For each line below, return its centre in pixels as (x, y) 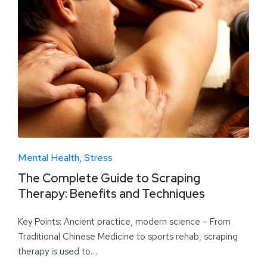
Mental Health (49, 157)
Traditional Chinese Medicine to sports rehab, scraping (128, 237)
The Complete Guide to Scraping (109, 178)
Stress (98, 157)
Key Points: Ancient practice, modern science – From (124, 222)
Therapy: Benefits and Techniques (111, 193)
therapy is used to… (58, 252)
